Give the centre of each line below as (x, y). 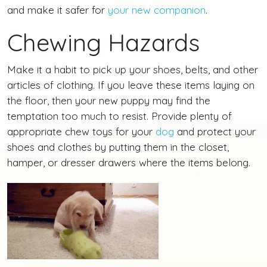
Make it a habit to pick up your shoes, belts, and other (133, 69)
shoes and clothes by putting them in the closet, (118, 147)
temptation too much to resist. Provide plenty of (119, 116)
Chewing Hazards (103, 42)
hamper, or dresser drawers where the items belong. (129, 162)
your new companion (157, 10)
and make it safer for (58, 10)
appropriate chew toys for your (81, 131)
